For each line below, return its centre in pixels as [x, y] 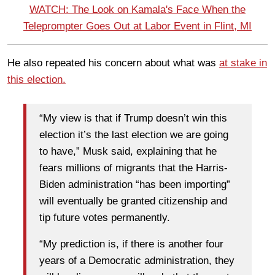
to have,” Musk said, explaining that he [128, 152]
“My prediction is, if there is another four [131, 244]
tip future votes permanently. [105, 218]
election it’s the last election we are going [134, 135]
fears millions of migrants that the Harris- [134, 168]
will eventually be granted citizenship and [133, 201]
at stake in [243, 63]
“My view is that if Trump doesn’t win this [133, 118]
